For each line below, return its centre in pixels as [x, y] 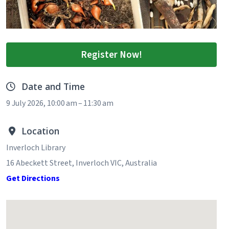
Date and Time [53, 87]
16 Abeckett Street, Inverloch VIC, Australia [82, 163]
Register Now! [111, 54]
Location [40, 131]
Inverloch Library [36, 147]
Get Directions [33, 178]
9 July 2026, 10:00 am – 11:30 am [60, 104]
